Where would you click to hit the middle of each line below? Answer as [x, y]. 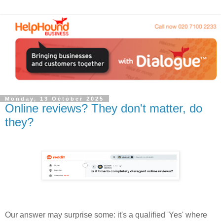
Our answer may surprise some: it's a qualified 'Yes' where [106, 215]
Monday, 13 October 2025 [55, 99]
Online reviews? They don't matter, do [104, 109]
